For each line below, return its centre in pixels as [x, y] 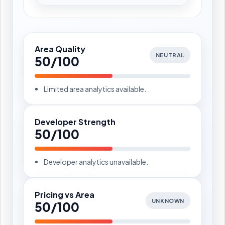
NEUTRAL [170, 55]
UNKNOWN [168, 201]
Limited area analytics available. [95, 89]
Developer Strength [75, 122]
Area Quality [60, 49]
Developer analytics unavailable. [96, 161]
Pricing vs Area [65, 194]
